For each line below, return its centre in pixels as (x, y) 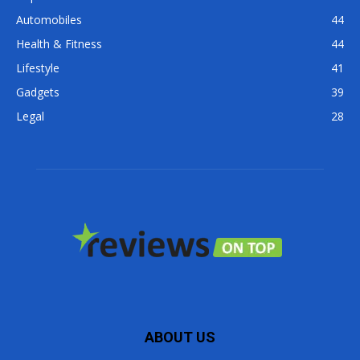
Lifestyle (38, 68)
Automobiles (49, 20)
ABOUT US (180, 337)
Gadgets (38, 92)
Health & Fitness (59, 44)
